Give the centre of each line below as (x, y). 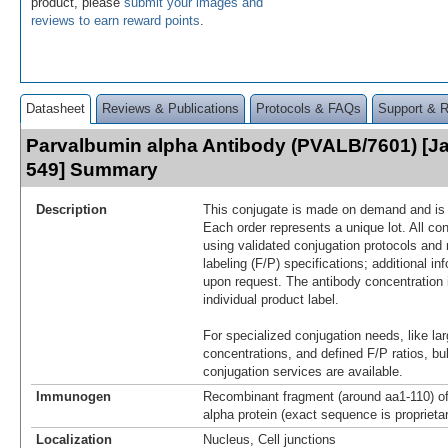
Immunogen (73, 396)
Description (71, 209)
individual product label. (271, 299)
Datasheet (55, 108)
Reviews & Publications (170, 108)
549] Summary (92, 169)
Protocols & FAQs (308, 108)
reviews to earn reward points (115, 20)
